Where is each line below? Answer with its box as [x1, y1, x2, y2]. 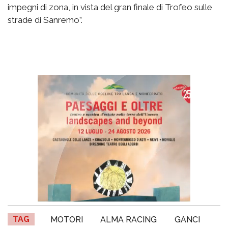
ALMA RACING [100, 214, 157, 224]
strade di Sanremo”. [8, 14, 82, 25]
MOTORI [50, 214, 83, 224]
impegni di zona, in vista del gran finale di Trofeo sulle [8, 2, 212, 12]
